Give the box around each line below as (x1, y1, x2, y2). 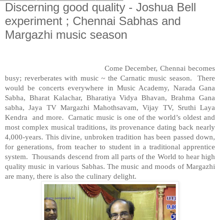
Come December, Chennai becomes (104, 63, 216, 72)
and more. (32, 112, 66, 121)
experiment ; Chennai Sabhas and (5, 14, 181, 27)
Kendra (5, 112, 27, 121)
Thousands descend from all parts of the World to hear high (32, 152, 216, 161)
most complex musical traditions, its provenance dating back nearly (5, 122, 215, 131)
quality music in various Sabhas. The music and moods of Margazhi (5, 162, 215, 170)
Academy (138, 83, 168, 92)
